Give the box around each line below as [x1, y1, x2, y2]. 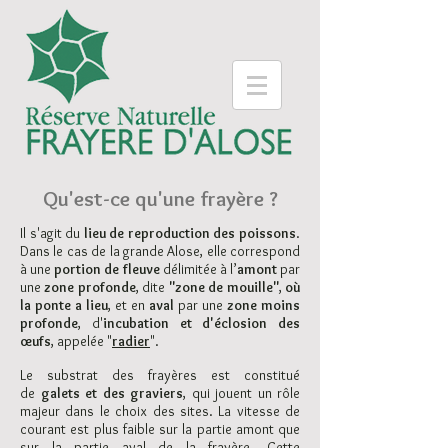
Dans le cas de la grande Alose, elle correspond [20, 242, 300, 260]
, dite [135, 278, 169, 296]
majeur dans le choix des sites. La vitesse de [20, 402, 300, 420]
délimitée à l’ [159, 260, 237, 278]
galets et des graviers [40, 384, 183, 402]
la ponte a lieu [20, 296, 108, 314]
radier [112, 332, 150, 350]
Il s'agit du [20, 224, 84, 242]
